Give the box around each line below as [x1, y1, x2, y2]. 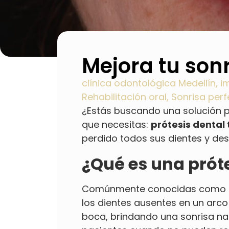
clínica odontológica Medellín [82, 76, 216, 89]
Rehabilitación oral [82, 90, 167, 103]
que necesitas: [82, 118, 151, 131]
